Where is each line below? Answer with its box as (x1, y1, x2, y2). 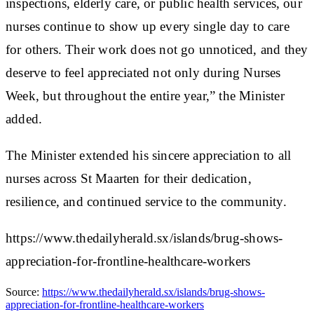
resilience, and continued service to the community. (6, 193, 287, 209)
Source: (6, 285, 42, 298)
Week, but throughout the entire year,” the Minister (6, 88, 285, 103)
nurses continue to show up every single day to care (6, 18, 289, 34)
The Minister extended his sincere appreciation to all (6, 147, 292, 163)
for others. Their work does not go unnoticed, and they (6, 41, 308, 57)
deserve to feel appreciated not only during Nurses (6, 64, 281, 80)
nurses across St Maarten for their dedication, (6, 170, 252, 186)
